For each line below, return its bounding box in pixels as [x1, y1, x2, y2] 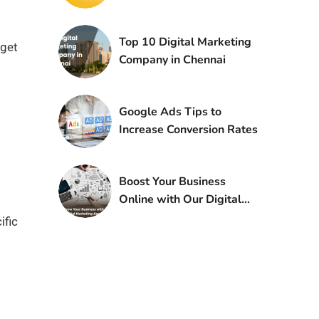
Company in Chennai [118, 52, 226, 68]
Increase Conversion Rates [118, 122, 258, 138]
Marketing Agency [118, 209, 216, 226]
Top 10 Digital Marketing [118, 34, 251, 51]
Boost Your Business [118, 174, 226, 190]
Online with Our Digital [118, 192, 241, 208]
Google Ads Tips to [118, 104, 221, 120]
